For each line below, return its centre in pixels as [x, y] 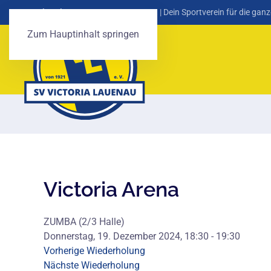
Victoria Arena [111, 189]
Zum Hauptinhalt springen [83, 34]
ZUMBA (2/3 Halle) [84, 222]
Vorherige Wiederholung [94, 251]
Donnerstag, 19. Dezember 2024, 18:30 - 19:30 [142, 236]
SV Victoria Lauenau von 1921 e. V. [91, 12]
